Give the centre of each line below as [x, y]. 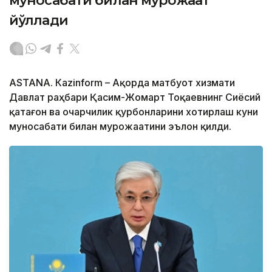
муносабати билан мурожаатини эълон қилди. [120, 127]
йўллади [39, 21]
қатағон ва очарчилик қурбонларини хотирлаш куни [134, 112]
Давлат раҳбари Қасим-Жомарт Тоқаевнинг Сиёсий [135, 97]
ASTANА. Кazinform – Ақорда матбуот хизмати [122, 83]
